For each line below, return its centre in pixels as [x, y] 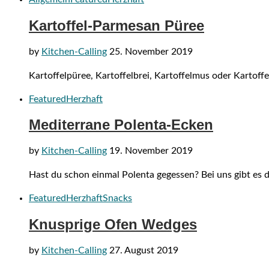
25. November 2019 [151, 51]
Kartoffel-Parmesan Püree [116, 25]
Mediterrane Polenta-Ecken [121, 125]
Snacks [117, 198]
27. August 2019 [144, 251]
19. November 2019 [151, 151]
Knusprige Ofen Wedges [113, 225]
